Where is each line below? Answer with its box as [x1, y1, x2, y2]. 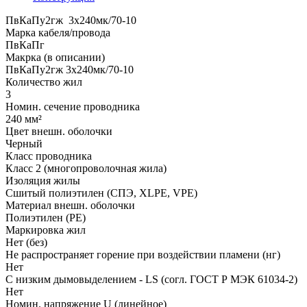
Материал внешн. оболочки [5, 199, 135, 211]
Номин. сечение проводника [5, 100, 140, 112]
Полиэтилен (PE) [5, 211, 86, 223]
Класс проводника [5, 149, 92, 162]
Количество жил [5, 75, 82, 88]
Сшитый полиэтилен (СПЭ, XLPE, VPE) [5, 186, 197, 199]
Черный [5, 137, 42, 149]
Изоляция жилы [5, 174, 80, 186]
